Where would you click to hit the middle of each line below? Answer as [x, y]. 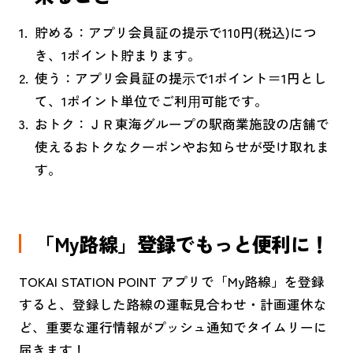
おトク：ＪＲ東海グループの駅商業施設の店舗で [182, 124]
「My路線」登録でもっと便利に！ [182, 244]
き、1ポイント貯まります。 [117, 56]
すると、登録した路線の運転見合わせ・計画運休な [173, 304]
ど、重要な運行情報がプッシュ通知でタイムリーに [173, 327]
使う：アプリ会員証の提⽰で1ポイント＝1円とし [180, 78]
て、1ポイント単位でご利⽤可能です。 [151, 101]
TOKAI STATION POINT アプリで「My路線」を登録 [171, 281]
